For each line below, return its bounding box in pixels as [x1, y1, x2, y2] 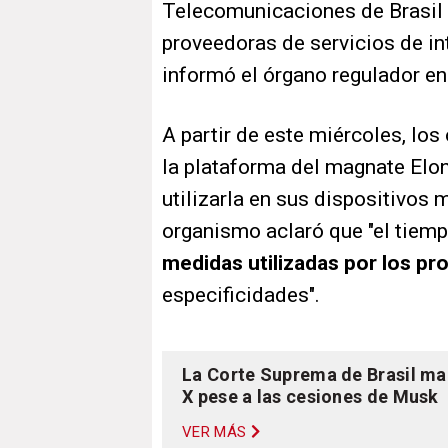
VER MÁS [182, 423, 247, 442]
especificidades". [162, 283, 320, 308]
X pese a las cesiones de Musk [182, 386, 439, 408]
